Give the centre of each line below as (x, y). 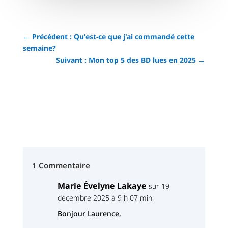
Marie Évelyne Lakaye (102, 186)
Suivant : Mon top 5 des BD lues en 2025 (126, 60)
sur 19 (159, 186)
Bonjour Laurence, (89, 213)
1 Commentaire (61, 165)
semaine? (39, 48)
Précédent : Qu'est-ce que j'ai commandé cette (113, 36)
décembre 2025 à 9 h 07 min (105, 197)
